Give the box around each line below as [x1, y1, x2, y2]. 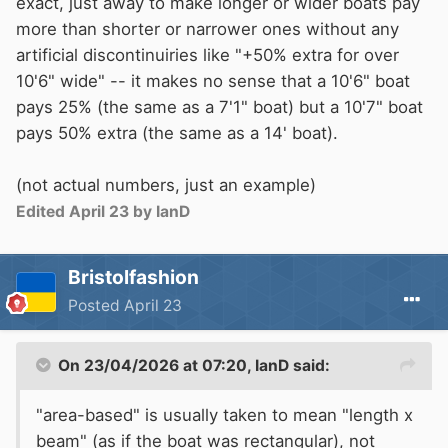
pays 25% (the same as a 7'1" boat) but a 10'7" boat [16, 96, 423, 117]
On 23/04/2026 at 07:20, [58, 355, 255, 375]
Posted [68, 295, 124, 315]
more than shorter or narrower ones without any [16, 18, 399, 39]
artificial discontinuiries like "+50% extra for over [16, 44, 399, 65]
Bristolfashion [68, 264, 199, 289]
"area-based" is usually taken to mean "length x [36, 404, 413, 425]
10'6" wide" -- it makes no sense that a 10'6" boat [16, 70, 410, 91]
